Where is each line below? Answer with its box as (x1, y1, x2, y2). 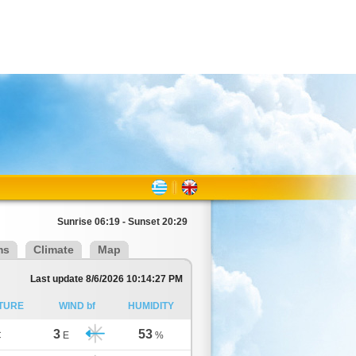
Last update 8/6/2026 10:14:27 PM (30, 273, 183, 284)
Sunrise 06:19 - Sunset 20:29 (57, 216, 188, 227)
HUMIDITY (127, 300, 174, 311)
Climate (33, 243, 74, 256)
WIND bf (59, 300, 95, 311)
